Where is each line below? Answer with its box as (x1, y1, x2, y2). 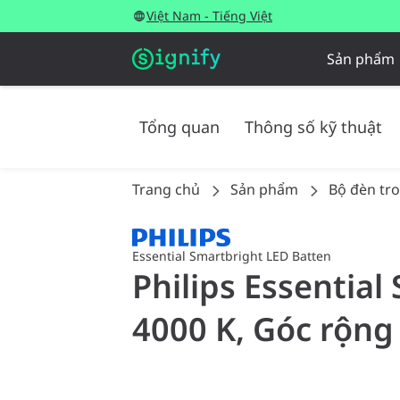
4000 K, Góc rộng (132, 307, 394, 352)
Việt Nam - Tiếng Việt (146, 7, 272, 24)
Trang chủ (132, 179, 200, 199)
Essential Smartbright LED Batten (132, 247, 331, 265)
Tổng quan (139, 116, 220, 137)
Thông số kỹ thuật (245, 116, 382, 137)
